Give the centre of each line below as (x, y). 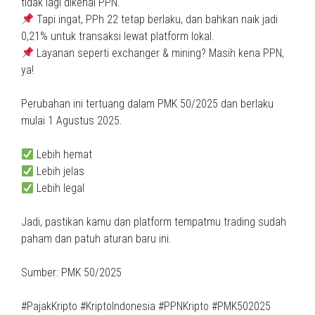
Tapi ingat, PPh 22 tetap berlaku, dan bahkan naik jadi (156, 19)
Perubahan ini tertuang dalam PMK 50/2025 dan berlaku (147, 104)
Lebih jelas (59, 171)
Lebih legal (59, 188)
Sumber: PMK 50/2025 (71, 272)
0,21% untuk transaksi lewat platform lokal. (118, 36)
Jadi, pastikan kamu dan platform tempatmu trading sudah (154, 222)
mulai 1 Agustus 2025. (72, 121)
